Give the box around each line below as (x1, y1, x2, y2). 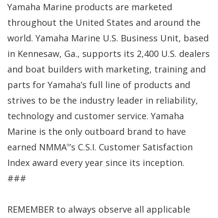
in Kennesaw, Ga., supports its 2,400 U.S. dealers (7, 47, 210, 59)
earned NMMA (7, 141, 67, 153)
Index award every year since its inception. (7, 156, 184, 168)
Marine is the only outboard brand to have (7, 125, 186, 137)
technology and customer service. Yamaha (7, 109, 184, 122)
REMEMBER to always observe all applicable (7, 203, 190, 215)
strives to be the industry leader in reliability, (7, 94, 198, 106)
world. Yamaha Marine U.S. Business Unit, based (7, 32, 209, 44)
